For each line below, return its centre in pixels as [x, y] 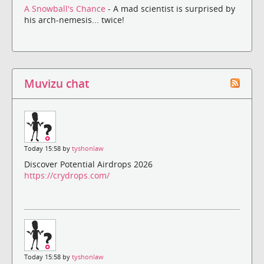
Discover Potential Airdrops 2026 [88, 164]
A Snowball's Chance [66, 9]
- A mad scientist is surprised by [171, 9]
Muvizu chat [57, 84]
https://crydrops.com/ [67, 175]
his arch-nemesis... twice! [74, 20]
